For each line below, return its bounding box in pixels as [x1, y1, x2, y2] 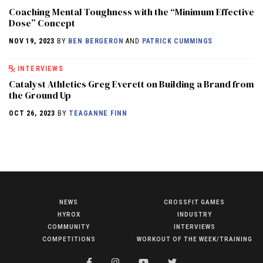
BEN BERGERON [68, 37, 124, 46]
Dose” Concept [9, 16, 75, 30]
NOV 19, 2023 [9, 37, 55, 46]
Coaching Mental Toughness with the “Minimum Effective [9, 5, 254, 19]
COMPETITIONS [42, 236, 96, 243]
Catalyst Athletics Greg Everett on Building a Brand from [9, 77, 254, 91]
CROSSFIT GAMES [164, 199, 225, 206]
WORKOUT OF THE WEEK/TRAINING [136, 236, 252, 243]
